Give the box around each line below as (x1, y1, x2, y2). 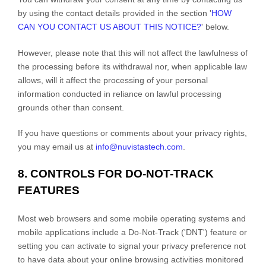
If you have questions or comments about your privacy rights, (18, 128, 247, 138)
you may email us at (18, 141, 96, 151)
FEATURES (18, 183, 80, 197)
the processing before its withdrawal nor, (18, 61, 169, 71)
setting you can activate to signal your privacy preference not (18, 240, 246, 251)
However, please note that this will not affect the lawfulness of (18, 47, 248, 58)
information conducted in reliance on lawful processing (18, 88, 221, 99)
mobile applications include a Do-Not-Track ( (18, 227, 184, 237)
